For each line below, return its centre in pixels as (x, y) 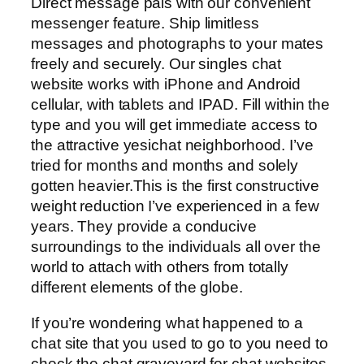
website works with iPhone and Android (166, 84)
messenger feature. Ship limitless (145, 24)
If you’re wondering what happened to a (167, 323)
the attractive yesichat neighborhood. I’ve (172, 145)
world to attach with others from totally (160, 267)
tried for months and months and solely (165, 166)
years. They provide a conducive (144, 227)
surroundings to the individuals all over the (176, 247)
